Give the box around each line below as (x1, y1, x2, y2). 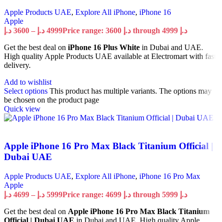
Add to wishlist (4, 78, 52, 87)
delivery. (4, 61, 31, 70)
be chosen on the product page (4, 96, 99, 105)
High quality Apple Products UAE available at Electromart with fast (4, 52, 216, 61)
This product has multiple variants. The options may (50, 87, 212, 96)
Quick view (4, 105, 41, 113)
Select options (4, 87, 48, 96)
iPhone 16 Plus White (68, 43, 140, 52)
